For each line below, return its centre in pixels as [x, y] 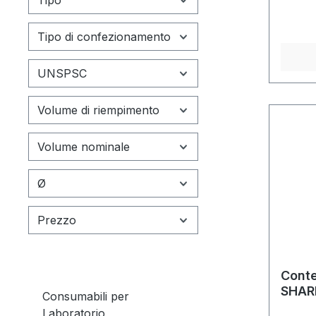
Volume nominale [84, 146]
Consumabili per [86, 296]
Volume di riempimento [98, 110]
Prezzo [57, 220]
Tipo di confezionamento [104, 36]
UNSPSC [62, 73]
